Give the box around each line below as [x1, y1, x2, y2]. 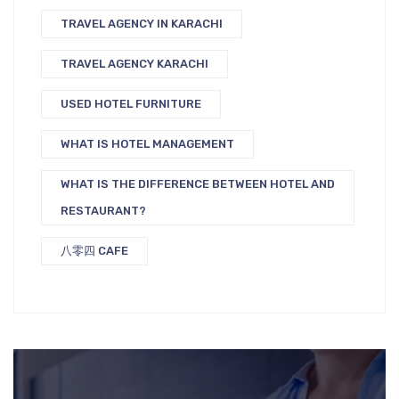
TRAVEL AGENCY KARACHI [61, 56, 208, 70]
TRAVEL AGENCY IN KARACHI [61, 16, 223, 30]
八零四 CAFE [61, 243, 128, 257]
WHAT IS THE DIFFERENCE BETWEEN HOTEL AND [61, 176, 335, 191]
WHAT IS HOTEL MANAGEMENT [61, 136, 234, 151]
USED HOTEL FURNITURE [61, 96, 201, 110]
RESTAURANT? [61, 203, 146, 217]
